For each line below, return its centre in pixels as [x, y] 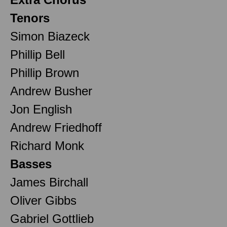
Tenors [30, 18]
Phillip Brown [45, 72]
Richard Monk [47, 145]
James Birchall [49, 182]
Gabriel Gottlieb [52, 218]
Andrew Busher [51, 91]
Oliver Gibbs [43, 200]
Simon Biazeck [50, 36]
